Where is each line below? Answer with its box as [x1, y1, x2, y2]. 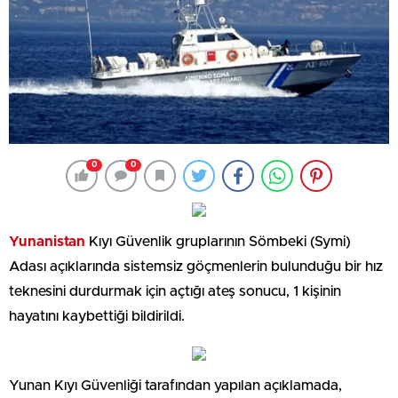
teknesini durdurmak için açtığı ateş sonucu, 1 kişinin [9, 283, 341, 298]
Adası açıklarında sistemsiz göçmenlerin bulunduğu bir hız [9, 259, 383, 274]
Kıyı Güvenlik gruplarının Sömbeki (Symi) [85, 234, 351, 249]
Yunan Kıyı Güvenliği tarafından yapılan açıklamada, [9, 378, 342, 393]
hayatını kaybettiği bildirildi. [9, 308, 185, 323]
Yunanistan [9, 234, 85, 249]
